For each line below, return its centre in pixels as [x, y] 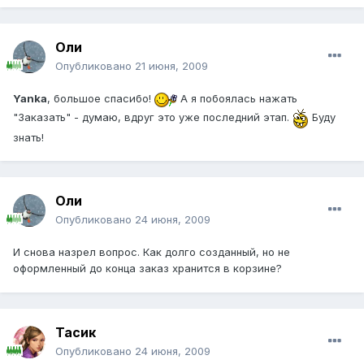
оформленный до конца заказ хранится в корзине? [147, 269]
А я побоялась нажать [237, 99]
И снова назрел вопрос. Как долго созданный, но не [152, 252]
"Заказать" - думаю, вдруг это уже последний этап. [153, 117]
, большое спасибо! [101, 99]
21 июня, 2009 [171, 66]
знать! [28, 137]
